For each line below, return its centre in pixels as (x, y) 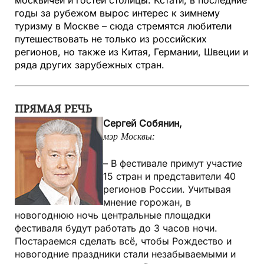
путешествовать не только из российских (111, 39)
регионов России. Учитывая (167, 189)
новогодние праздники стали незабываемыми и (125, 254)
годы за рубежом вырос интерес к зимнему (117, 13)
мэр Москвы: (129, 136)
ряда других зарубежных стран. (90, 65)
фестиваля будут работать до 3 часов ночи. (116, 228)
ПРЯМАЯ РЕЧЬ (53, 108)
